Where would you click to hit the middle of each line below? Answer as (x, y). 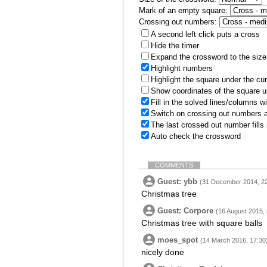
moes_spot (178, 240)
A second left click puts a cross (205, 34)
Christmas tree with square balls (202, 223)
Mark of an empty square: (183, 10)
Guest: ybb (177, 181)
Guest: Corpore (185, 211)
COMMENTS (174, 165)
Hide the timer (175, 46)
